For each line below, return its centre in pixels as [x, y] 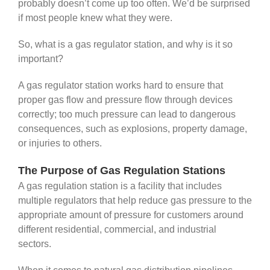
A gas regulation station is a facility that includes [120, 186]
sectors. [36, 244]
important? [41, 59]
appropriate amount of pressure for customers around [131, 215]
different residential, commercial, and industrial [117, 230]
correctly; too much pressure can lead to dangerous [127, 115]
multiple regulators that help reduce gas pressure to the [135, 201]
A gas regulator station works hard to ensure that [121, 86]
